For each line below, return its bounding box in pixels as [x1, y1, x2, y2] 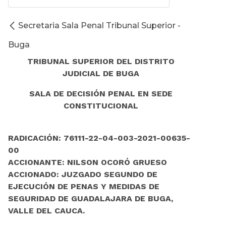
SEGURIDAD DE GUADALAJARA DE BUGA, [8, 194, 173, 204]
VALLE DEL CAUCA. [8, 206, 85, 216]
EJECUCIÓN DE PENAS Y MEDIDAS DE [8, 182, 159, 192]
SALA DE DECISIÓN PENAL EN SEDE [29, 89, 173, 99]
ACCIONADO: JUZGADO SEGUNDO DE [8, 169, 157, 180]
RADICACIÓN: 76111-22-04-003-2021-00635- [8, 133, 190, 143]
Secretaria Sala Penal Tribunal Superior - [18, 21, 181, 31]
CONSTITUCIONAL [64, 101, 138, 111]
